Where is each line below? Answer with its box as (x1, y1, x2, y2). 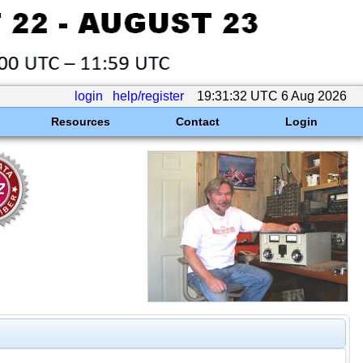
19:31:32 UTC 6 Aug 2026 (194, 89, 350, 103)
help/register (113, 89, 184, 103)
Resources (50, 115, 110, 128)
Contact (175, 115, 220, 128)
